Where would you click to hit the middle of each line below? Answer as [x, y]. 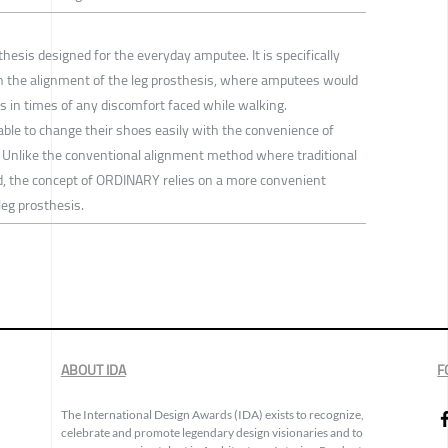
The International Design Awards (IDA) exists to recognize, [212, 414]
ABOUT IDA [93, 369]
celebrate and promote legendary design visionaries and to [211, 432]
